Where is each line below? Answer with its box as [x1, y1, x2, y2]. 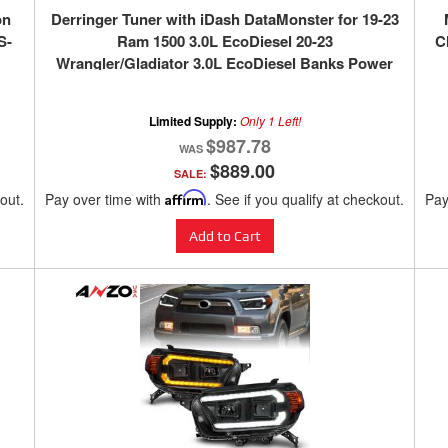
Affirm [165, 189, 207, 207]
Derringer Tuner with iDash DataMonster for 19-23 [50, 8, 399, 31]
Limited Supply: [148, 112, 240, 131]
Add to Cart [188, 228, 261, 245]
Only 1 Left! [239, 112, 301, 130]
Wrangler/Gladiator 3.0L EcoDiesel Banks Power [56, 52, 393, 75]
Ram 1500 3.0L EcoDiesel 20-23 [116, 30, 333, 53]
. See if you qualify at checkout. [207, 189, 404, 210]
